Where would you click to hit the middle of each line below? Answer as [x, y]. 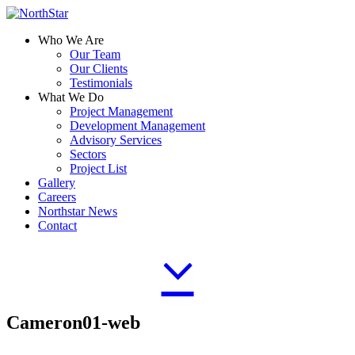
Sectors [88, 154]
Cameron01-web [73, 322]
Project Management [121, 111]
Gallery [57, 183]
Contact [57, 225]
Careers [57, 197]
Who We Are [71, 40]
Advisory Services [116, 140]
